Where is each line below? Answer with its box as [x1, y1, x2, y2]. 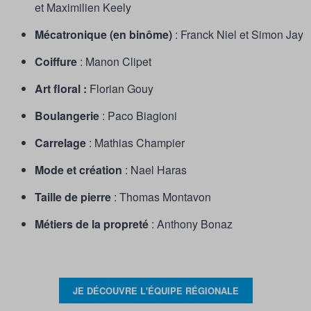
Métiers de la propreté [35, 216, 149, 233]
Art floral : [35, 81, 87, 97]
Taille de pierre [35, 189, 111, 205]
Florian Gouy [87, 81, 153, 97]
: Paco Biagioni [102, 108, 177, 124]
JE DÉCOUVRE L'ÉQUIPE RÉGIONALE [72, 284, 239, 298]
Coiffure [35, 53, 80, 70]
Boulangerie [35, 108, 102, 124]
